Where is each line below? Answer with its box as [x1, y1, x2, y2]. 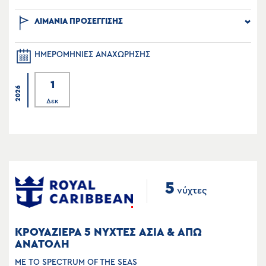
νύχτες [175, 185, 207, 195]
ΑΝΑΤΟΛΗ [15, 238, 69, 250]
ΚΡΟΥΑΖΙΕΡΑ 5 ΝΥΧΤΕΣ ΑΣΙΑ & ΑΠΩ [15, 226, 202, 238]
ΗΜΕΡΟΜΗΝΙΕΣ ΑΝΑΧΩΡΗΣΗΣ [34, 50, 150, 59]
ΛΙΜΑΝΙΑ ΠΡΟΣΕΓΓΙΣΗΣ [34, 17, 123, 26]
